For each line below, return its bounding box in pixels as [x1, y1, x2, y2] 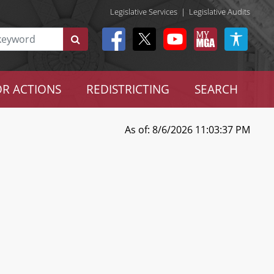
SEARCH [194, 81, 238, 97]
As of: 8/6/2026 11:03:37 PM [124, 123, 250, 136]
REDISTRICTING [86, 81, 169, 97]
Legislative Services [110, 6, 177, 17]
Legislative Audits [189, 6, 250, 17]
